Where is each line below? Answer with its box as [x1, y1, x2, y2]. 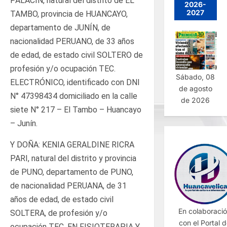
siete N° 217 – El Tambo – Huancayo [10, 104, 141, 115]
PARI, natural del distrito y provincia [10, 153, 136, 163]
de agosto [178, 84, 212, 93]
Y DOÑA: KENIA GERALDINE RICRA [10, 139, 134, 149]
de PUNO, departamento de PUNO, [10, 167, 133, 177]
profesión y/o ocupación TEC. [10, 63, 116, 73]
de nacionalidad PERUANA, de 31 [10, 180, 127, 191]
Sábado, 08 [176, 72, 215, 81]
